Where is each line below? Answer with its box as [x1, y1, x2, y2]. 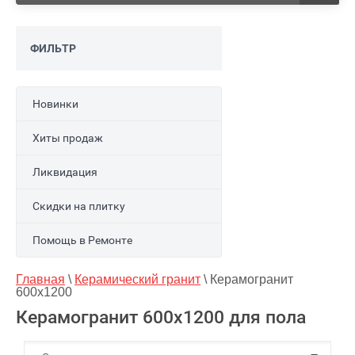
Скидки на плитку [32, 200, 125, 212]
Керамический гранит [74, 273, 200, 286]
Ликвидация [32, 166, 97, 178]
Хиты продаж [32, 132, 103, 144]
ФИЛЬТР [30, 42, 76, 55]
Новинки [32, 97, 78, 110]
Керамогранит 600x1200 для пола [16, 307, 306, 328]
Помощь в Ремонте [32, 234, 132, 246]
